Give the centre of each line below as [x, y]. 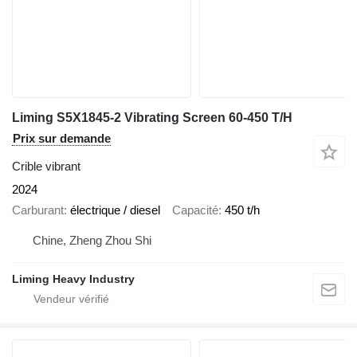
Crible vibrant [46, 166]
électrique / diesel [115, 210]
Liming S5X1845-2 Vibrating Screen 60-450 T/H [152, 117]
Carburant [38, 210]
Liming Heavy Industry [73, 279]
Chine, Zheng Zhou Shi [92, 240]
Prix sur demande [62, 138]
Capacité [195, 210]
